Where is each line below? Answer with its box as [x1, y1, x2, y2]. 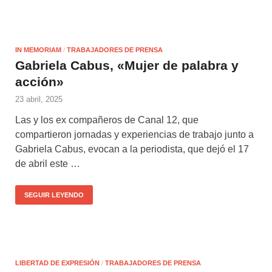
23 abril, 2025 [15, 94, 63, 104]
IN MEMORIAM [15, 46, 61, 53]
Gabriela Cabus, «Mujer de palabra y [15, 58, 239, 72]
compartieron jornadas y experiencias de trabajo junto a [15, 129, 254, 140]
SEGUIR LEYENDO [24, 191, 84, 199]
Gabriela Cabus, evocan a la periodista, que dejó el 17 [15, 143, 249, 154]
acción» [15, 74, 64, 89]
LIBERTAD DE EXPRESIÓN [15, 259, 100, 267]
